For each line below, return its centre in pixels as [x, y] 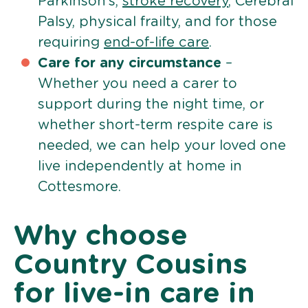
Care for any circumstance [130, 63]
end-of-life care [156, 42]
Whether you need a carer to [137, 84]
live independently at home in [140, 166]
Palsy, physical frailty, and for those [157, 22]
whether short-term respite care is [155, 125]
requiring [71, 42]
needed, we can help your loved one [162, 145]
